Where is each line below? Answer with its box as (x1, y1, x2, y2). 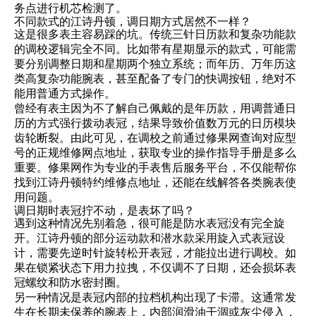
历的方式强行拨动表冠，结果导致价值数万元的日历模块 (14, 117, 296, 129)
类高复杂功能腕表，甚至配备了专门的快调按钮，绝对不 (14, 73, 296, 85)
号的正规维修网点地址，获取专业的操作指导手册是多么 (14, 147, 296, 159)
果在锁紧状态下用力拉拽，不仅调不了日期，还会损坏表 (14, 262, 296, 274)
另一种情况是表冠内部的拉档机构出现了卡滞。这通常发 (14, 291, 296, 303)
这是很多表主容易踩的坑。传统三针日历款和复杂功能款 (14, 28, 296, 40)
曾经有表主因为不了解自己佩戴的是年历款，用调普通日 (14, 102, 296, 114)
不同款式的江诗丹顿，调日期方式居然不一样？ (14, 16, 251, 28)
